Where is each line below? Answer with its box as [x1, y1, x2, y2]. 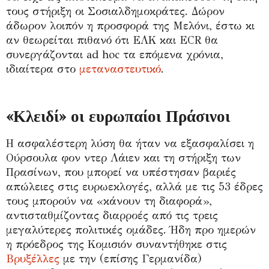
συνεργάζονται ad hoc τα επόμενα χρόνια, [6, 47, 223, 61]
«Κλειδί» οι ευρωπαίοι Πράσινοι [6, 106, 230, 127]
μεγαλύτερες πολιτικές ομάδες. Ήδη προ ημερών [6, 223, 256, 237]
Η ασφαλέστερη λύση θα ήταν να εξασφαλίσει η [6, 136, 254, 150]
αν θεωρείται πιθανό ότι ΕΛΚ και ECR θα [6, 33, 218, 47]
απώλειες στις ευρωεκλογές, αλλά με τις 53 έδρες [6, 180, 263, 193]
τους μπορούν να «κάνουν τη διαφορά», [6, 194, 212, 208]
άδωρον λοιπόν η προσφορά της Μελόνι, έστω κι [6, 19, 255, 32]
